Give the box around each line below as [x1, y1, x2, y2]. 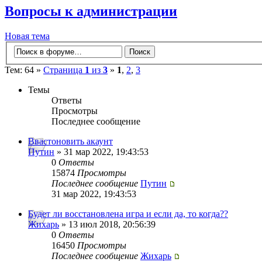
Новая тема [5, 30, 50, 41]
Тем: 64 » [5, 65, 43, 75]
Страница [43, 65, 85, 75]
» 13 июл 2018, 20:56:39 [59, 219, 156, 230]
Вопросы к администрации [5, 3, 177, 19]
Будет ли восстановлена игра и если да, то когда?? [28, 209, 228, 219]
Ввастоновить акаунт [28, 136, 113, 147]
